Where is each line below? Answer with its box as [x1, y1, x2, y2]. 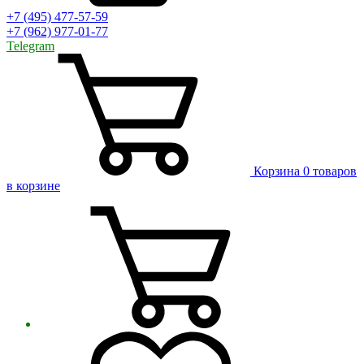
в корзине [6, 179, 60, 193]
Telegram [6, 39, 54, 53]
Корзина [253, 164, 300, 178]
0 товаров [303, 164, 357, 178]
